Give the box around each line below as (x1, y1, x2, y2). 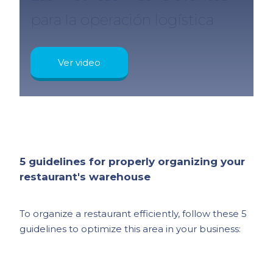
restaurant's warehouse (19, 171, 151, 183)
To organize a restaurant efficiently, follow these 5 (19, 208, 247, 220)
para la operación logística (30, 11, 214, 29)
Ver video (58, 56, 101, 68)
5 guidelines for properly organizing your (19, 155, 246, 168)
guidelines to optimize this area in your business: (19, 223, 241, 235)
